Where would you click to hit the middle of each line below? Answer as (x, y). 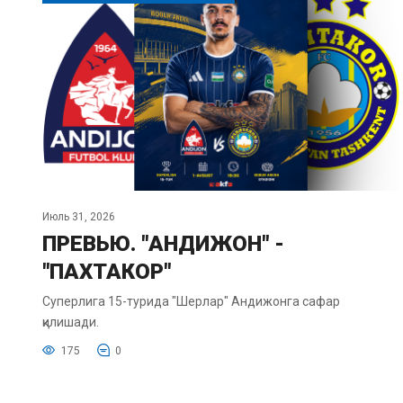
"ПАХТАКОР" (107, 272)
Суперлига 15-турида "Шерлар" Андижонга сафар (191, 302)
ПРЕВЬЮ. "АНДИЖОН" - (163, 244)
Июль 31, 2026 (79, 217)
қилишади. (71, 322)
